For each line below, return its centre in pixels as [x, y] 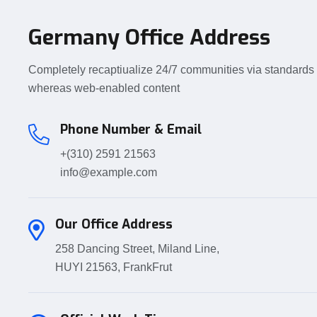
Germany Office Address [149, 38]
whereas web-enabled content [104, 88]
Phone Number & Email [131, 129]
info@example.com [109, 172]
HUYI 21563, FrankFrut [114, 267]
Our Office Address [114, 225]
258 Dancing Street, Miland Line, [137, 249]
